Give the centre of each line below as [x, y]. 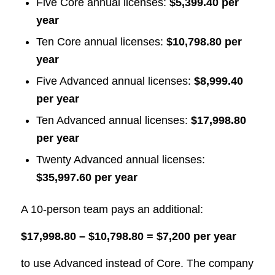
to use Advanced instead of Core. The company [137, 264]
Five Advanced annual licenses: [115, 81]
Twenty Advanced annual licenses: [120, 159]
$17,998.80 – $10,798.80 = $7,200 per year [128, 237]
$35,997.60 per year [87, 177]
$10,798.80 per [204, 41]
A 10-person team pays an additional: [112, 209]
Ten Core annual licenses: [101, 41]
